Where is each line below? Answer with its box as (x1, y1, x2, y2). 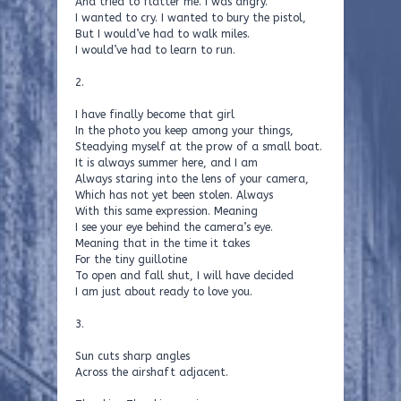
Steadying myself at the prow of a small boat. (75, 141, 322, 153)
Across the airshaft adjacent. (75, 366, 228, 379)
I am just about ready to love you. (75, 286, 252, 298)
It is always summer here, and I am (75, 157, 258, 169)
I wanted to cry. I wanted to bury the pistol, (75, 12, 306, 24)
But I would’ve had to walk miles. (75, 28, 250, 40)
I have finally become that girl (75, 108, 235, 121)
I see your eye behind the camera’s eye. (75, 221, 273, 234)
